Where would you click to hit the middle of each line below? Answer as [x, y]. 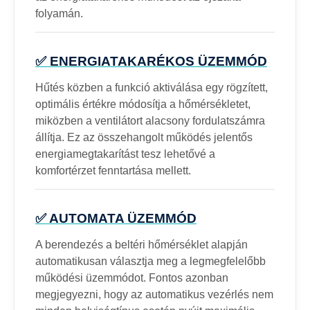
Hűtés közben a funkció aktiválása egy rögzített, [152, 87]
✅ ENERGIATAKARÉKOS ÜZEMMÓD [151, 61]
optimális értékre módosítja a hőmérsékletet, [143, 104]
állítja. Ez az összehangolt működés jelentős [144, 137]
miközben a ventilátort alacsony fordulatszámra [150, 120]
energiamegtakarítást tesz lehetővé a [125, 154]
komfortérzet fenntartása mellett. [113, 170]
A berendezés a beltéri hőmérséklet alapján [142, 244]
